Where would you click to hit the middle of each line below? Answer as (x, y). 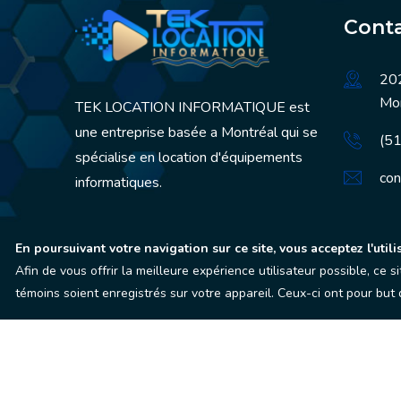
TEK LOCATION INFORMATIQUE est (192, 107)
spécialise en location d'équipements (189, 158)
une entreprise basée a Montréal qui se (196, 132)
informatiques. (119, 183)
